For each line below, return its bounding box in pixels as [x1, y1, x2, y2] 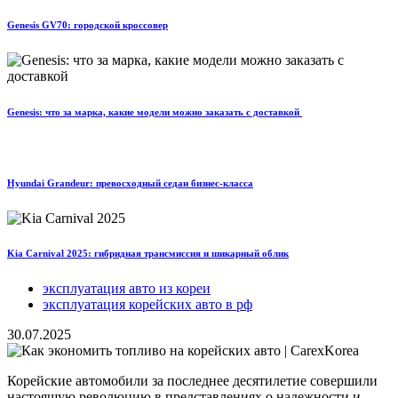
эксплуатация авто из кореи [43, 281, 211, 297]
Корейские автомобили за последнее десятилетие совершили [7, 373, 378, 389]
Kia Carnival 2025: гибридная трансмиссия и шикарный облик [7, 248, 289, 259]
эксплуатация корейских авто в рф [43, 297, 252, 313]
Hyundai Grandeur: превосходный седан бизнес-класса [7, 177, 253, 188]
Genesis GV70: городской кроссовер [7, 19, 168, 30]
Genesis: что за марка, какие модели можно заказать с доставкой [7, 106, 302, 117]
